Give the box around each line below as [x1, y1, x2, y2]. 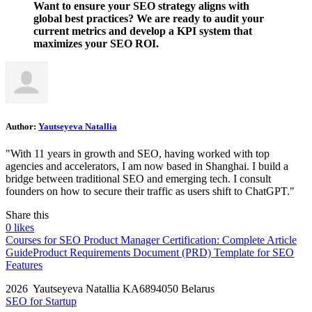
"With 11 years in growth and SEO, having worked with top [6, 148, 270, 160]
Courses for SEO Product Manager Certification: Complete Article [6, 234, 297, 247]
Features [6, 259, 42, 272]
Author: [6, 121, 38, 132]
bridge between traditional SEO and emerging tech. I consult [6, 173, 271, 185]
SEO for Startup [6, 295, 77, 308]
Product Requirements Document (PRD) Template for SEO [33, 247, 294, 259]
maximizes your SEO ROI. [33, 38, 159, 50]
